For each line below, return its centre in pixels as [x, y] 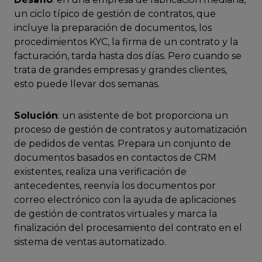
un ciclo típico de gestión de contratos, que [115, 14]
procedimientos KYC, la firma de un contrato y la [126, 42]
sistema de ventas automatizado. [90, 242]
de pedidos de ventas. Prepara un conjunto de [123, 144]
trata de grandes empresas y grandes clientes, [120, 70]
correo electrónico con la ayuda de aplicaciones [125, 200]
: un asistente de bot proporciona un [143, 116]
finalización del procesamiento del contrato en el [128, 228]
